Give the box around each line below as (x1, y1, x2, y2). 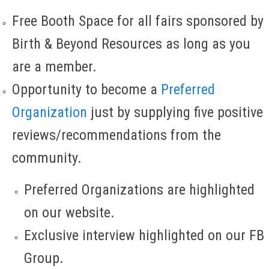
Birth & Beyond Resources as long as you (12, 35, 250, 53)
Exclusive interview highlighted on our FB (24, 227, 264, 244)
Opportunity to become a (12, 81, 161, 98)
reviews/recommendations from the (12, 127, 221, 144)
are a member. (12, 58, 97, 76)
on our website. (24, 204, 115, 222)
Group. (24, 250, 64, 267)
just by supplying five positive (87, 104, 263, 121)
